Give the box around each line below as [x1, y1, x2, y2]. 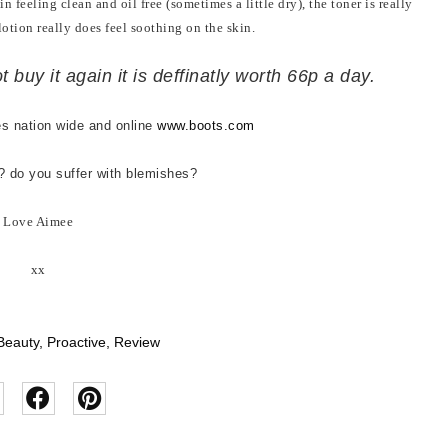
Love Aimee [3, 213, 74, 229]
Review [114, 334, 161, 350]
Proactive [47, 334, 107, 350]
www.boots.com [157, 117, 255, 133]
